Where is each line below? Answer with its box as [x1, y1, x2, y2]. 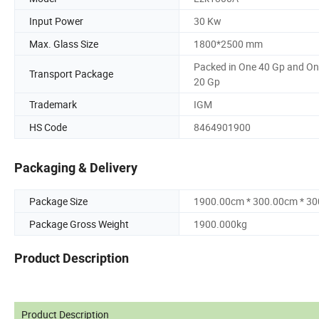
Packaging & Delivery [14, 160, 137, 176]
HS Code [29, 120, 67, 134]
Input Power [29, 14, 83, 28]
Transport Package [29, 67, 113, 81]
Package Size [29, 194, 88, 209]
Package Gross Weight [29, 217, 129, 231]
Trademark [29, 97, 77, 111]
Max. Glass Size [29, 36, 98, 51]
